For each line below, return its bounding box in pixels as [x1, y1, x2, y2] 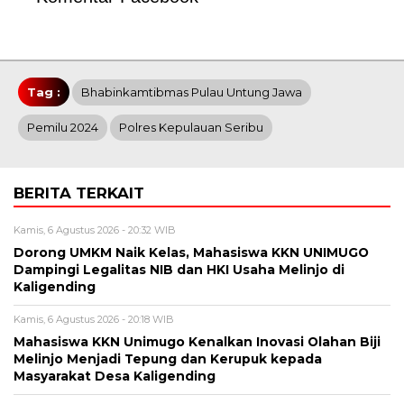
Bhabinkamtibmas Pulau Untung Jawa [81, 84, 302, 99]
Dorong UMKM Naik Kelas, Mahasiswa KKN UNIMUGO [14, 244, 369, 260]
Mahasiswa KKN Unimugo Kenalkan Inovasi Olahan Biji [14, 334, 381, 349]
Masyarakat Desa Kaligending [14, 368, 219, 383]
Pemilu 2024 [27, 119, 98, 134]
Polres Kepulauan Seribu [119, 119, 263, 134]
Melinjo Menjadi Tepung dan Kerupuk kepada [14, 351, 322, 366]
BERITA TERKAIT [14, 183, 144, 202]
